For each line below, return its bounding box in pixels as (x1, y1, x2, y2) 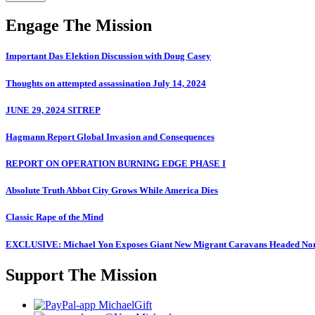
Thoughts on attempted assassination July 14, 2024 (6, 77, 206, 89)
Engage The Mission (6, 16, 152, 35)
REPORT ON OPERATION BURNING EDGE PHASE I (6, 158, 226, 169)
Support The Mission (6, 265, 157, 284)
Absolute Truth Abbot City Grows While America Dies (6, 185, 218, 196)
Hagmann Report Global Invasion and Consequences (6, 131, 214, 142)
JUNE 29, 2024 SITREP (6, 104, 101, 115)
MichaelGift (98, 298, 152, 311)
